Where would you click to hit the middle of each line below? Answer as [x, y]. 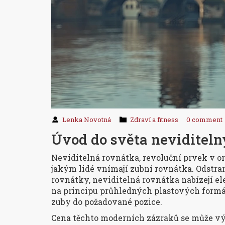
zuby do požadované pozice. [107, 201]
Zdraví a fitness [154, 119]
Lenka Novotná [87, 119]
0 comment [204, 119]
